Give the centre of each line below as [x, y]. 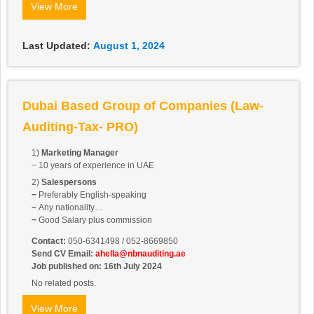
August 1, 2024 [129, 46]
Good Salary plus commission [94, 220]
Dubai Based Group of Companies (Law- [143, 106]
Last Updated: [56, 46]
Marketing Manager [80, 153]
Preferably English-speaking [91, 195]
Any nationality [66, 208]
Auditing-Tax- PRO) [80, 127]
